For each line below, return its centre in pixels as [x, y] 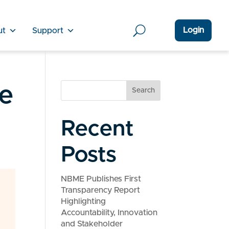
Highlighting [84, 201]
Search [143, 90]
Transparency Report [101, 190]
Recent [98, 129]
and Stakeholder [92, 224]
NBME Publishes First [101, 179]
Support [48, 30]
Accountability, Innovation [109, 213]
